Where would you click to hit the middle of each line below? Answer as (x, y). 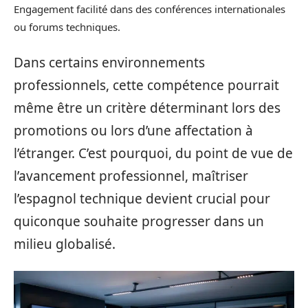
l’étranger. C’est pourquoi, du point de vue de (153, 153)
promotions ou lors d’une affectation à (133, 130)
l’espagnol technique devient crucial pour (142, 198)
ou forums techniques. (67, 27)
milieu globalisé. (65, 244)
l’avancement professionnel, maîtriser (131, 176)
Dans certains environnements (109, 62)
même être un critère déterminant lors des (147, 108)
